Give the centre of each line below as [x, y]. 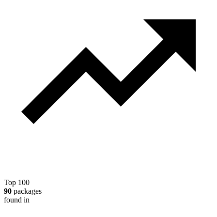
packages [27, 191]
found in [17, 200]
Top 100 [17, 183]
